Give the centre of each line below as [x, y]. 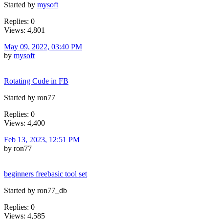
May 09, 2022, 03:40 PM [43, 46]
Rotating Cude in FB [36, 81]
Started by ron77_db [35, 190]
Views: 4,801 [24, 30]
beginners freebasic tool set [45, 174]
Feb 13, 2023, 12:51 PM [42, 139]
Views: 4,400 [24, 123]
